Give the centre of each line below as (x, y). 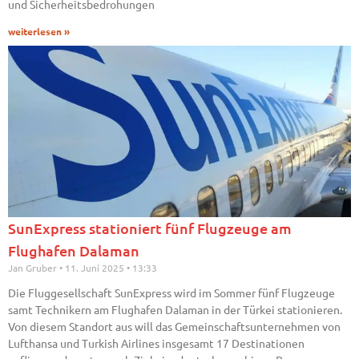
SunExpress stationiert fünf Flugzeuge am (150, 228)
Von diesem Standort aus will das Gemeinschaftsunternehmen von (174, 327)
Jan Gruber (34, 268)
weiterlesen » (39, 32)
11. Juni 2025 (95, 268)
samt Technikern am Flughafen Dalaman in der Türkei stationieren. (175, 310)
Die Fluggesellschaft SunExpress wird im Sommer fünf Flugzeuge (171, 293)
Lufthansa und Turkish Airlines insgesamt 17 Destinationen (156, 343)
